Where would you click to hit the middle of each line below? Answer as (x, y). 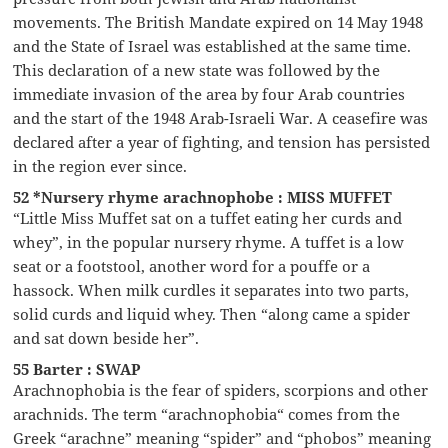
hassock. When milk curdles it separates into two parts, (211, 289)
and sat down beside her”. (106, 337)
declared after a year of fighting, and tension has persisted (222, 141)
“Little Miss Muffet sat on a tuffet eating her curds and (208, 217)
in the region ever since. (100, 165)
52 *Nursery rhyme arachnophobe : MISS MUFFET (203, 196)
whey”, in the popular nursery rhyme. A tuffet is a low (209, 241)
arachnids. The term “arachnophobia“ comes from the (207, 413)
